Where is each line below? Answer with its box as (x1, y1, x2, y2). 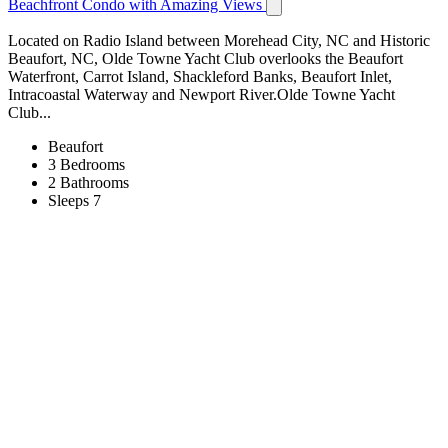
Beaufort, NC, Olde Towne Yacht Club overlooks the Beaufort (8, 49, 403, 67)
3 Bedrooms (48, 155, 125, 173)
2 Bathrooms (48, 173, 129, 191)
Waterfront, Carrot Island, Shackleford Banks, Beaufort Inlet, (8, 67, 392, 85)
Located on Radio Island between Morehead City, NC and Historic (8, 31, 430, 49)
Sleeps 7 (48, 191, 101, 209)
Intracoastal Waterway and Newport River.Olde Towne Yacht (8, 85, 395, 103)
